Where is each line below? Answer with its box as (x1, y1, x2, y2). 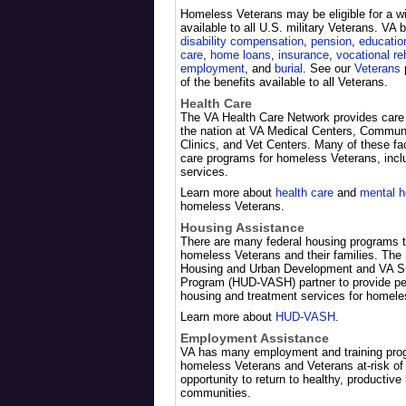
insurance (277, 48, 329, 62)
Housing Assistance (179, 220, 304, 235)
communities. (179, 386, 251, 400)
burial (274, 62, 303, 75)
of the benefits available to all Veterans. (179, 75, 388, 89)
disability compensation (179, 34, 304, 48)
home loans (209, 48, 271, 62)
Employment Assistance (179, 331, 329, 345)
